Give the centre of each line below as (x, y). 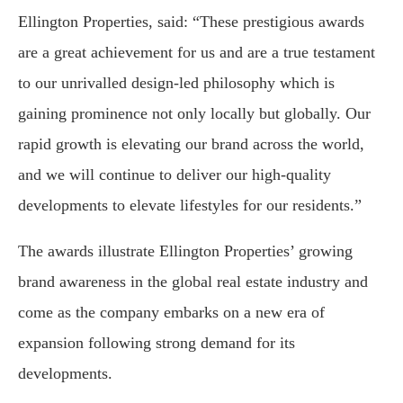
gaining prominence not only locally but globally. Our (194, 114)
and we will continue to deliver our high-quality (175, 175)
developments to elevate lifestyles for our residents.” (190, 206)
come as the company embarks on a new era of (171, 313)
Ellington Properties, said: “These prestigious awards (191, 22)
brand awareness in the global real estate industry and (193, 282)
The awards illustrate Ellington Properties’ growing (185, 251)
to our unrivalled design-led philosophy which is (176, 83)
